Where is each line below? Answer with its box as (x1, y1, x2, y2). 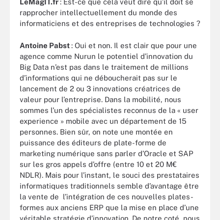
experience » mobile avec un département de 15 (20, 116, 187, 125)
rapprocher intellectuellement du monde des (20, 8, 177, 17)
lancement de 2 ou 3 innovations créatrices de (20, 84, 181, 93)
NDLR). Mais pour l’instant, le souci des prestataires (20, 170, 199, 179)
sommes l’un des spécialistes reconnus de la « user (20, 106, 198, 114)
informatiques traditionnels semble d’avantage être (20, 181, 199, 190)
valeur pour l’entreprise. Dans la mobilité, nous (20, 95, 181, 104)
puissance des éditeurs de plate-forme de (20, 138, 166, 147)
